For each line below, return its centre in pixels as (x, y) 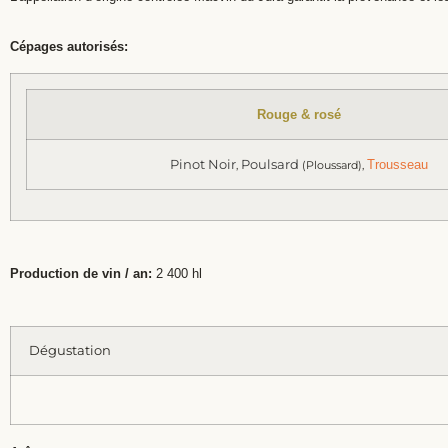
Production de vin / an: (81, 274)
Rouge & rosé (298, 115)
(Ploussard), (332, 165)
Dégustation (70, 350)
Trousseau (397, 165)
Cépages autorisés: (69, 46)
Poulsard (269, 164)
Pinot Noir (202, 164)
